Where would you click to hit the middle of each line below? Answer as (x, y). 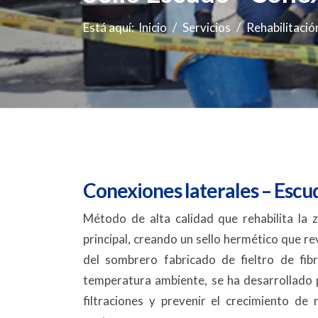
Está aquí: (111, 27)
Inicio (153, 27)
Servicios (207, 27)
